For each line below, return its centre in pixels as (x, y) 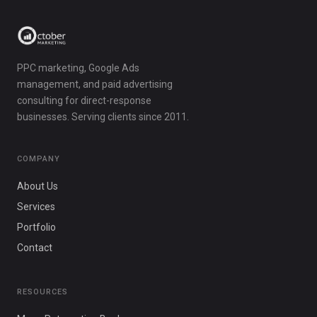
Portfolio (36, 227)
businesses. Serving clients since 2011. (103, 117)
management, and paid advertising (95, 84)
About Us (38, 186)
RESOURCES (42, 292)
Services (36, 207)
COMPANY (39, 159)
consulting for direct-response (84, 100)
